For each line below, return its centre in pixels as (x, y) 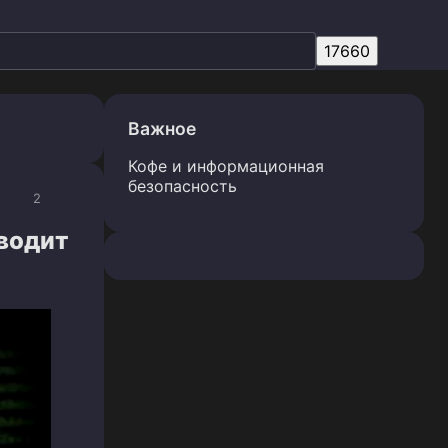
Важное (162, 128)
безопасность (182, 186)
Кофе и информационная (226, 166)
